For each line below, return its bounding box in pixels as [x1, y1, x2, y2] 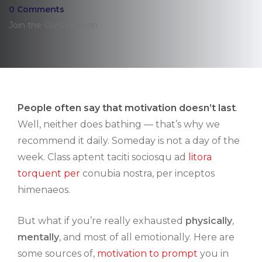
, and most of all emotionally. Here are [59, 231, 235, 243]
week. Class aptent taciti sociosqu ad [18, 151, 188, 163]
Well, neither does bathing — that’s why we [18, 118, 220, 130]
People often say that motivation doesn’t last [18, 102, 236, 113]
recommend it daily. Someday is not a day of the [18, 135, 240, 146]
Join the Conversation [9, 19, 98, 30]
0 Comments [9, 4, 64, 15]
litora [188, 151, 212, 163]
